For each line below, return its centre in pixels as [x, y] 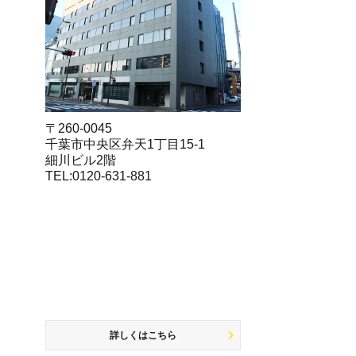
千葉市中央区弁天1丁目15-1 [126, 144]
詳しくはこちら [143, 335]
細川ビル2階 [81, 160]
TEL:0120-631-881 [99, 176]
